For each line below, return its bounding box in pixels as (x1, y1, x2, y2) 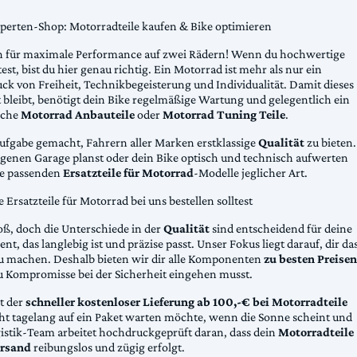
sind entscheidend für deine (209, 222, 352, 236)
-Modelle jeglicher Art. (194, 166, 308, 180)
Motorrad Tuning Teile (162, 108, 285, 122)
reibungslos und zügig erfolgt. (31, 340, 185, 355)
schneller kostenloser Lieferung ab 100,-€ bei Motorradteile (25, 295, 347, 309)
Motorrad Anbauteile (20, 108, 135, 122)
